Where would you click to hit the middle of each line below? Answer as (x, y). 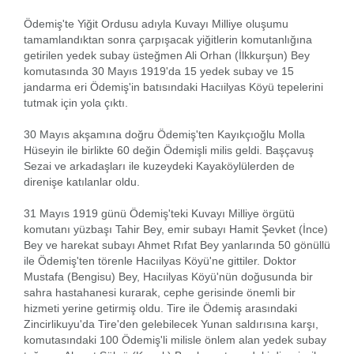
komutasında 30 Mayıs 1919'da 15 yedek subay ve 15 (159, 71)
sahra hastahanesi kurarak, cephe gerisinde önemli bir (160, 292)
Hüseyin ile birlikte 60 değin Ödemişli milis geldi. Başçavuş (169, 150)
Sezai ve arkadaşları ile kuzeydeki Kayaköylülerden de (159, 166)
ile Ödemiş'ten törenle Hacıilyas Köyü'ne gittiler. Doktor (160, 260)
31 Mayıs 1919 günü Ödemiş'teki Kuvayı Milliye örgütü (159, 213)
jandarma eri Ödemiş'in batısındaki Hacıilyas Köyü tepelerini (173, 87)
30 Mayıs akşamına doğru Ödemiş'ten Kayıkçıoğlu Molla (164, 134)
